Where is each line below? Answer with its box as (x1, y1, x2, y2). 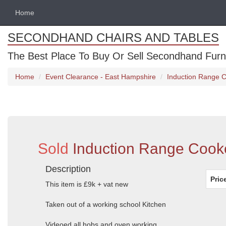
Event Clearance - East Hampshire (45, 73, 156, 81)
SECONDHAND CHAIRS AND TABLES (8, 31, 219, 44)
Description (45, 164, 91, 174)
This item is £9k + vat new (45, 180, 128, 188)
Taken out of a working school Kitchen (45, 200, 166, 208)
